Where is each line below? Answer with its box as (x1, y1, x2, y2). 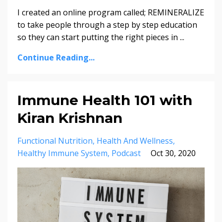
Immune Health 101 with (17, 92, 192, 109)
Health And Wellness (97, 135, 173, 147)
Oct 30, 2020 (151, 148, 196, 159)
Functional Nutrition (17, 135, 93, 147)
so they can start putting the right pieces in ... (17, 32, 184, 43)
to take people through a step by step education (17, 19, 197, 31)
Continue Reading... (17, 52, 95, 63)
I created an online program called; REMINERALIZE (17, 7, 204, 18)
